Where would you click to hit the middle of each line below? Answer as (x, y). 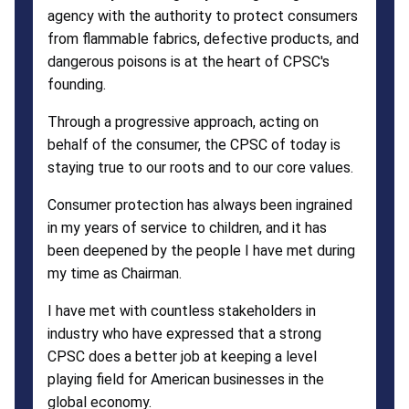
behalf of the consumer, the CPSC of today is (194, 144)
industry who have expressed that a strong (184, 333)
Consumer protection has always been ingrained (200, 204)
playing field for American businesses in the (186, 379)
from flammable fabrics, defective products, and (203, 38)
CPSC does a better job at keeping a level (182, 356)
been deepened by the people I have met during (201, 250)
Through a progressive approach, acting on (183, 121)
